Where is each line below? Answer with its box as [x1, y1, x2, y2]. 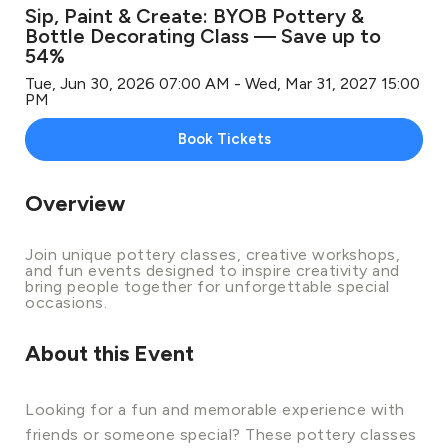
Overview [25, 189, 125, 217]
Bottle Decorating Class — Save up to [25, 23, 381, 48]
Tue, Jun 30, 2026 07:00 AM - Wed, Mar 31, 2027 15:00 [25, 73, 420, 93]
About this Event [25, 339, 194, 367]
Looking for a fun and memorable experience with [25, 399, 405, 419]
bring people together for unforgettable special [25, 276, 390, 296]
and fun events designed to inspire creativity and [25, 260, 400, 280]
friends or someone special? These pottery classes [25, 424, 417, 444]
